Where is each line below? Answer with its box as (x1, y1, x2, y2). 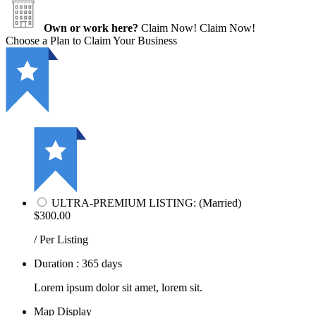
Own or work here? (44, 22, 138, 35)
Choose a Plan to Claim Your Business (6, 35, 177, 47)
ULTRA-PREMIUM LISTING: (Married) (51, 197, 241, 209)
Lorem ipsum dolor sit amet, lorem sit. (34, 281, 202, 294)
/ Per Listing (34, 233, 88, 246)
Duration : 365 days (34, 257, 122, 270)
